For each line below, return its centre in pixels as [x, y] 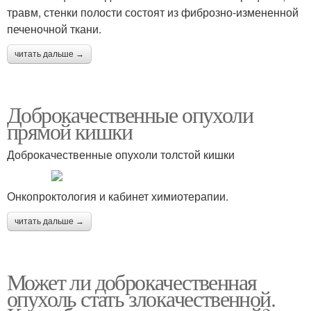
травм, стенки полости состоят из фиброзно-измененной [153, 12]
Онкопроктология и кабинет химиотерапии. [118, 196]
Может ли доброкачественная [132, 282]
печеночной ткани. [54, 29]
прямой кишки [70, 131]
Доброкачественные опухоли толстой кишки [121, 155]
